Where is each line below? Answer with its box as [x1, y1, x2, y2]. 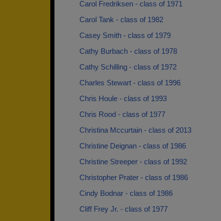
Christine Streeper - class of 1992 [79, 157, 187, 166]
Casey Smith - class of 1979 [79, 31, 171, 39]
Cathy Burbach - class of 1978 [79, 47, 177, 55]
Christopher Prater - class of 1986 [79, 173, 188, 182]
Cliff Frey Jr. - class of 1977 [79, 205, 168, 213]
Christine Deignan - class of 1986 [79, 142, 186, 150]
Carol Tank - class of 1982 [79, 15, 163, 24]
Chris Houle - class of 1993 [79, 94, 167, 103]
